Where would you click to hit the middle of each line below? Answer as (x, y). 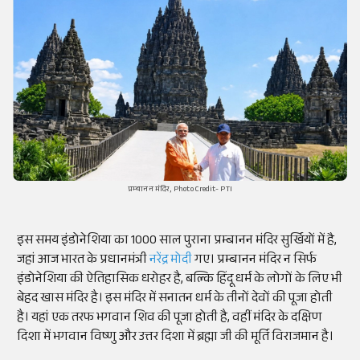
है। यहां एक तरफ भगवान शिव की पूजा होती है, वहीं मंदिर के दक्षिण (169, 319)
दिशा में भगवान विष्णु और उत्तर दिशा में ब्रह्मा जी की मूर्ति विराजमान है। (175, 338)
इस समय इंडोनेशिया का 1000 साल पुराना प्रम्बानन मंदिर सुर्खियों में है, (177, 242)
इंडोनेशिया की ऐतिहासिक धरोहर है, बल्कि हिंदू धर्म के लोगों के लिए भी (180, 280)
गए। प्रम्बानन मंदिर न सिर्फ (256, 261)
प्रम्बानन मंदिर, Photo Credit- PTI (180, 190)
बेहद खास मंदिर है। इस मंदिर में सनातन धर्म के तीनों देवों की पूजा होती (175, 300)
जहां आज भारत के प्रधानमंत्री (83, 261)
